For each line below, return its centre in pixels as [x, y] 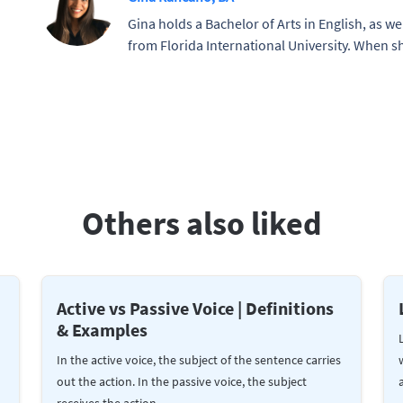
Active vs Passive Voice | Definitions [195, 308]
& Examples [102, 329]
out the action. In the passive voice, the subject [182, 381]
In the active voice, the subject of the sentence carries [199, 359]
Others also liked [201, 223]
